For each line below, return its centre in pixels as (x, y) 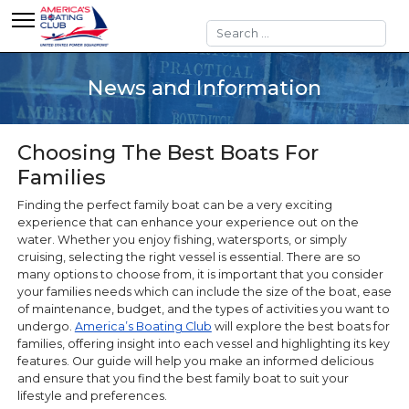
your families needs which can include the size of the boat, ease (204, 291)
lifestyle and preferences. (93, 395)
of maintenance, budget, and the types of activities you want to (203, 309)
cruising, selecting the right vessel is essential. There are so (189, 257)
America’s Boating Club (143, 326)
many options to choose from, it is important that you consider (200, 274)
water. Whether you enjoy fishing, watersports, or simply (182, 239)
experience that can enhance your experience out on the (188, 222)
